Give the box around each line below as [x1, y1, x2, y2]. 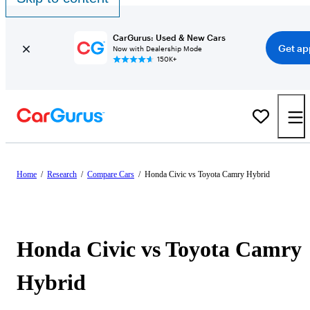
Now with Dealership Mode [112, 44, 202, 53]
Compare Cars [87, 170, 134, 179]
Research [47, 170, 77, 179]
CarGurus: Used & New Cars [112, 33, 226, 42]
